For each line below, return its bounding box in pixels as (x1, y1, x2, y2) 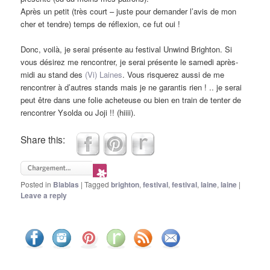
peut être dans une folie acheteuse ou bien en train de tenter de (20, 94, 242, 106)
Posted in (20, 179, 52, 190)
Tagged (84, 179, 110, 190)
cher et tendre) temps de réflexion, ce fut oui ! (20, 18, 181, 30)
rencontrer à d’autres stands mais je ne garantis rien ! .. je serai (20, 81, 242, 93)
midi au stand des (20, 69, 86, 81)
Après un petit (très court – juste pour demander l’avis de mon (20, 5, 237, 17)
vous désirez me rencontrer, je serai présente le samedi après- (20, 56, 239, 68)
